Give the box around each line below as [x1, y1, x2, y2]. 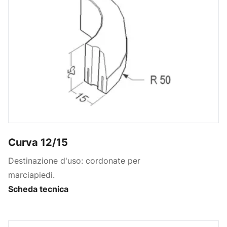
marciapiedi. [8, 170, 55, 180]
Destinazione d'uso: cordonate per [8, 156, 140, 166]
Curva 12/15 [8, 136, 68, 149]
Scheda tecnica [8, 184, 68, 195]
